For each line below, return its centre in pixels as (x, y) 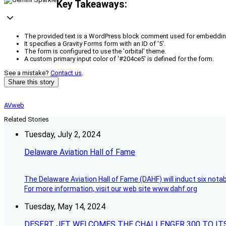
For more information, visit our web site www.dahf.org (111, 189)
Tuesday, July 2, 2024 (62, 135)
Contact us (66, 73)
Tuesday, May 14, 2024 (65, 207)
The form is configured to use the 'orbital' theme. (95, 51)
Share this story (31, 82)
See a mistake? (27, 73)
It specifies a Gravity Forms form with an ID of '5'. (95, 44)
